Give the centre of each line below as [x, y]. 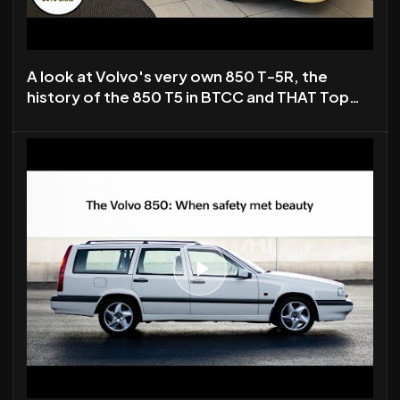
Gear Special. [77, 117]
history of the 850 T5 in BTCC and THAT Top [188, 97]
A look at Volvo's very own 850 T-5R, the [177, 76]
